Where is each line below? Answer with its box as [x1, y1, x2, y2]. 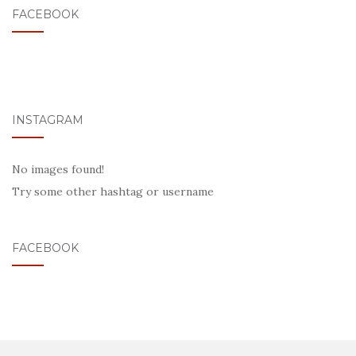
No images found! [12, 162, 104, 177]
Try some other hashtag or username [12, 184, 214, 199]
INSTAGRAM [12, 113, 83, 128]
